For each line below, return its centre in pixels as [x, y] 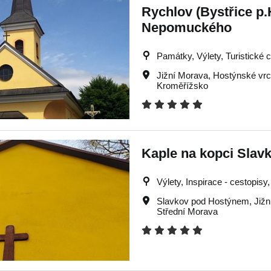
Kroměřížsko [182, 86]
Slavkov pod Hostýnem [203, 201]
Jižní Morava [182, 75]
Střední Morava [187, 211]
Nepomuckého [187, 28]
